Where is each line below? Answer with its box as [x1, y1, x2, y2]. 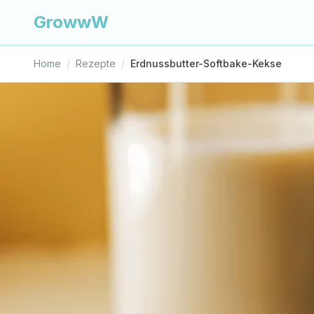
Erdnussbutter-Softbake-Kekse [130, 57, 282, 69]
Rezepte [76, 57, 116, 69]
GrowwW [34, 12, 109, 32]
